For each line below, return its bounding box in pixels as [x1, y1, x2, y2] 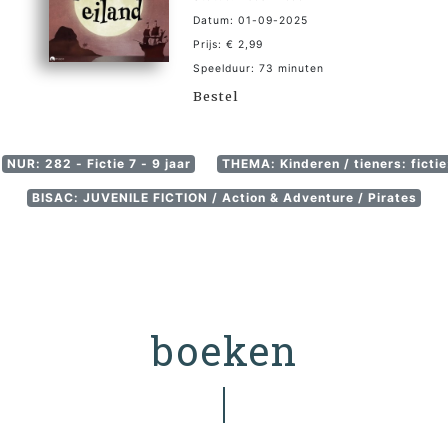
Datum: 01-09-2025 [193, 14, 308, 27]
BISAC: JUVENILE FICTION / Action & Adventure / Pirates [31, 190, 417, 205]
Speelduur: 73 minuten [193, 62, 324, 75]
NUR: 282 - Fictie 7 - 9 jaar [6, 156, 191, 171]
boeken [150, 324, 298, 377]
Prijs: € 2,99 [193, 38, 263, 51]
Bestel [193, 88, 238, 104]
